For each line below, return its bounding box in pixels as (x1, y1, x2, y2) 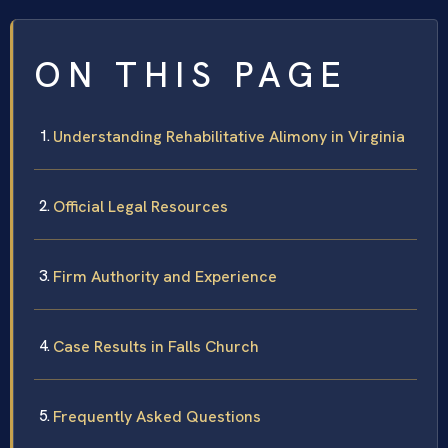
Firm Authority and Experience (53, 265, 277, 287)
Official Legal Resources (53, 195, 228, 217)
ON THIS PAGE (34, 51, 348, 98)
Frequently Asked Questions (53, 405, 261, 427)
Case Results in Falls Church (53, 335, 259, 357)
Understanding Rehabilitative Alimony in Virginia (53, 125, 405, 147)
